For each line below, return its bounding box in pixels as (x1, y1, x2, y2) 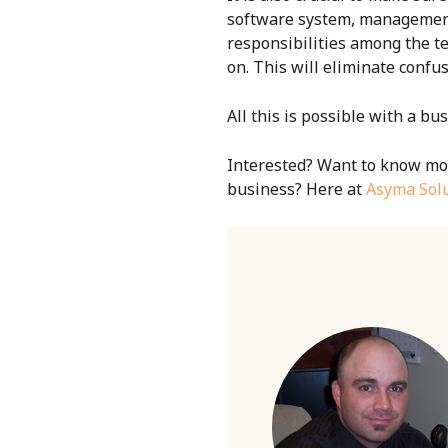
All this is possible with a (227, 104, 420, 127)
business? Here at (227, 177, 366, 200)
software (227, 8, 294, 31)
